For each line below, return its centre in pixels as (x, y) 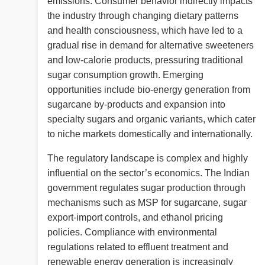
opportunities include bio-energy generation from (149, 90)
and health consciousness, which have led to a (145, 31)
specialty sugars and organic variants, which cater (151, 119)
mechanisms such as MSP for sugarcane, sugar (147, 203)
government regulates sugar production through (146, 188)
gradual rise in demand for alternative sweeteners (151, 46)
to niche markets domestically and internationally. (150, 134)
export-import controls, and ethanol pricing (135, 218)
